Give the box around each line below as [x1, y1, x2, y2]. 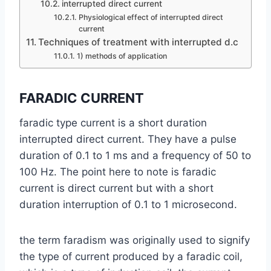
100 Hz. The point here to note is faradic [19, 165, 216, 178]
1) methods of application [76, 51, 167, 60]
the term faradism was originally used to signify [19, 233, 250, 246]
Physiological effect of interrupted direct [78, 12, 223, 22]
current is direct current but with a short [19, 181, 214, 194]
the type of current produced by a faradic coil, [19, 250, 243, 263]
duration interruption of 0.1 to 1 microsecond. [19, 198, 237, 211]
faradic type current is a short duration [19, 116, 207, 129]
